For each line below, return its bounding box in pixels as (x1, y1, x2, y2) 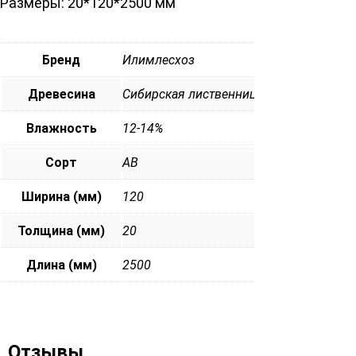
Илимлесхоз (122, 52, 195, 68)
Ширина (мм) (21, 188, 102, 204)
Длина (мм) (25, 257, 97, 273)
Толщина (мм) (17, 222, 105, 238)
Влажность (25, 120, 97, 136)
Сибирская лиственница (122, 86, 263, 102)
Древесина (27, 86, 95, 102)
